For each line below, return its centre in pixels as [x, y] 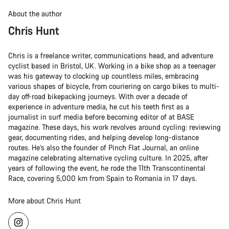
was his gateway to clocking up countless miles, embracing [104, 76]
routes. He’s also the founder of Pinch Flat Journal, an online [104, 147]
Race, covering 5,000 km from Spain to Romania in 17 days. [102, 178]
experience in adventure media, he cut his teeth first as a [99, 106]
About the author [35, 13]
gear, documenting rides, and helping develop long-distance [104, 137]
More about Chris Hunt [44, 200]
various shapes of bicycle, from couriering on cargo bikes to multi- [114, 86]
